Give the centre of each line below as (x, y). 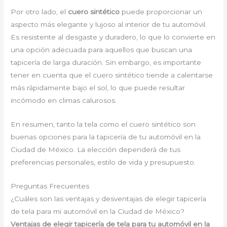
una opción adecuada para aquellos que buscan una (102, 49)
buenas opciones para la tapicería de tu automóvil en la (106, 137)
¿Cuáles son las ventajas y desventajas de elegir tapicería (109, 198)
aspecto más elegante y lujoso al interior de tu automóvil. (109, 24)
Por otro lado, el (40, 11)
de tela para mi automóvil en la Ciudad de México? (98, 211)
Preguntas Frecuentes (50, 186)
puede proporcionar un (161, 11)
